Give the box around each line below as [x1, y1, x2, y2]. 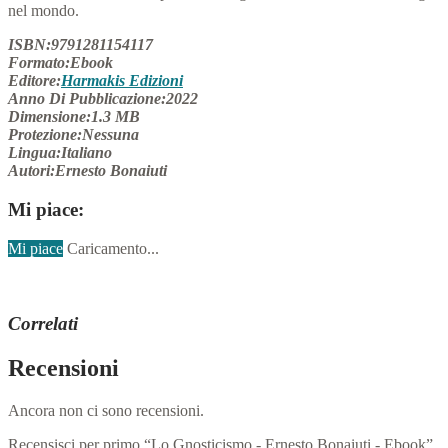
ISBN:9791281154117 [8, 36, 153, 54]
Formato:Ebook [8, 54, 113, 72]
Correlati [8, 313, 78, 335]
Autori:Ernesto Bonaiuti [8, 162, 167, 180]
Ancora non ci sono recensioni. [8, 402, 204, 420]
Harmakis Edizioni [61, 72, 183, 90]
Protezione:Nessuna [8, 126, 139, 144]
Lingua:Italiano [8, 144, 112, 162]
